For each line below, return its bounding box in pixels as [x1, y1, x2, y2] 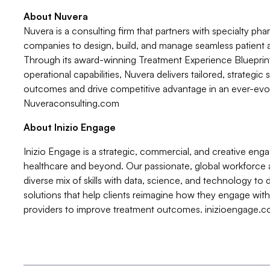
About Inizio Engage [23, 121, 116, 133]
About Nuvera [23, 10, 90, 22]
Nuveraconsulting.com [23, 96, 119, 109]
